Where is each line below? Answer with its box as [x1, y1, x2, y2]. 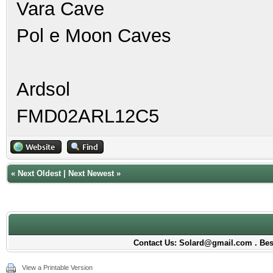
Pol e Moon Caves [16, 24, 171, 46]
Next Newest [68, 169, 114, 178]
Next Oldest [18, 169, 61, 178]
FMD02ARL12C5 [16, 105, 159, 127]
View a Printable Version [22, 264, 93, 271]
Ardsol [16, 78, 70, 100]
